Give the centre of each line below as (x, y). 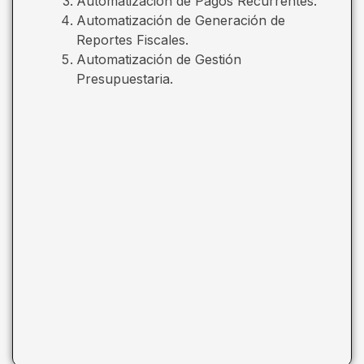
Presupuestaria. (125, 78)
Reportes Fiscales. (132, 39)
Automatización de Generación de (181, 20)
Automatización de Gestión (159, 59)
